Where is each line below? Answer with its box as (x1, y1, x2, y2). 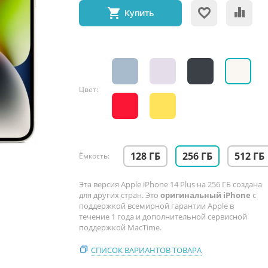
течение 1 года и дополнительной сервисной (79, 211, 247, 222)
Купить (124, 7, 154, 19)
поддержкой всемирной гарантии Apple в (79, 200, 234, 211)
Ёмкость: (79, 151, 109, 161)
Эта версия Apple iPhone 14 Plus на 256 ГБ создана (79, 179, 262, 190)
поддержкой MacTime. (79, 222, 162, 233)
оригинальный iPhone (160, 190, 252, 200)
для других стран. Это (79, 190, 160, 200)
